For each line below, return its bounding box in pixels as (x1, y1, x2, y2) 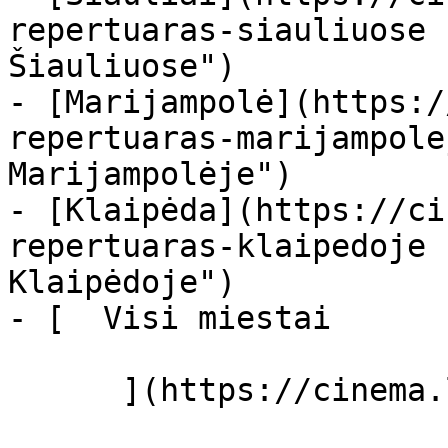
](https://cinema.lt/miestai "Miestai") (8, 372, 122, 408)
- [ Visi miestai (8, 300, 388, 336)
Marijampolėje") (8, 156, 293, 192)
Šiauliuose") (8, 48, 236, 84)
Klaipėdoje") (8, 264, 236, 300)
